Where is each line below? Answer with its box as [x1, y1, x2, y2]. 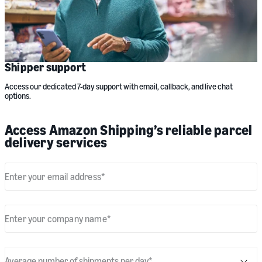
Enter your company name [5, 212, 107, 225]
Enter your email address [5, 170, 101, 182]
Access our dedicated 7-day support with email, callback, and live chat [5, 81, 233, 92]
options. [5, 91, 31, 101]
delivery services [5, 134, 108, 151]
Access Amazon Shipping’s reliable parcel [5, 122, 253, 139]
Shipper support [5, 60, 86, 74]
